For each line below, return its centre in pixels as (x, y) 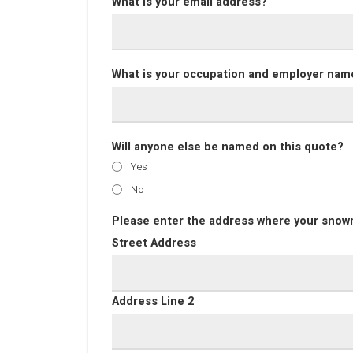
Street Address (154, 243)
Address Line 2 (153, 301)
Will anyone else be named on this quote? (228, 147)
